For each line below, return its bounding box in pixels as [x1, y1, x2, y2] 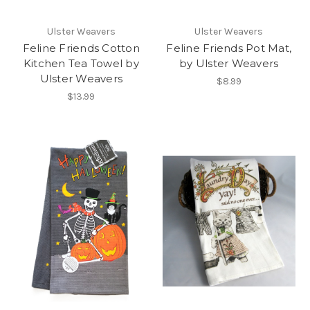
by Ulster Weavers [179, 57, 279, 71]
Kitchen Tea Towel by [23, 57, 139, 71]
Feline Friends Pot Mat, [166, 42, 292, 55]
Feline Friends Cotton [22, 42, 140, 55]
